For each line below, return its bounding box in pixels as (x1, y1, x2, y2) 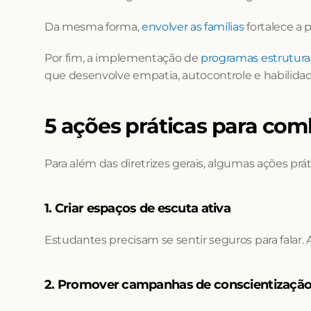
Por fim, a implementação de (44, 51, 201, 65)
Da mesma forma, (44, 20, 142, 33)
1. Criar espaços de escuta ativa (44, 201, 230, 216)
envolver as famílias (141, 20, 244, 33)
